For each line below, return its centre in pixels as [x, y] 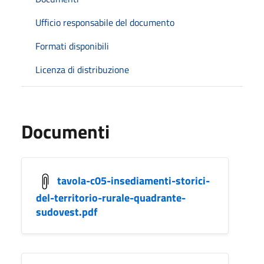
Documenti [65, 131]
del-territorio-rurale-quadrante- [111, 197]
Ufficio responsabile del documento [105, 22]
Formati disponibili [72, 46]
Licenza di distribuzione [82, 69]
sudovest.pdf [67, 212]
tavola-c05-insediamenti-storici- [133, 180]
